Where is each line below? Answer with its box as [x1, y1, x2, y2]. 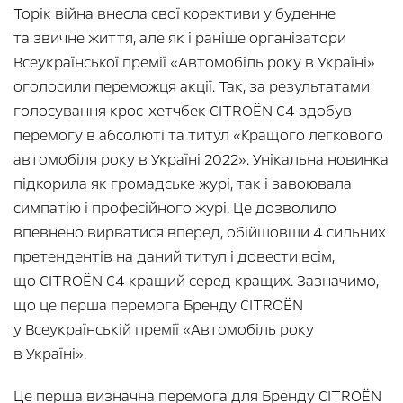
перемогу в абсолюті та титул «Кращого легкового [13, 124, 383, 146]
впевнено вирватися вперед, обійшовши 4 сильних [13, 221, 386, 243]
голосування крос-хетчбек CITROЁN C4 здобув [13, 100, 352, 121]
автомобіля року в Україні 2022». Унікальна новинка [13, 148, 389, 170]
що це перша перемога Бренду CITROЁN [13, 294, 303, 316]
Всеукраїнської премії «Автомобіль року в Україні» [13, 51, 375, 73]
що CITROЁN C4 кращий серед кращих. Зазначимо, [13, 270, 379, 291]
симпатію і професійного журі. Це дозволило [13, 197, 336, 219]
